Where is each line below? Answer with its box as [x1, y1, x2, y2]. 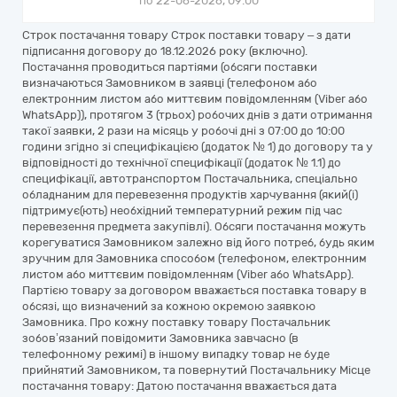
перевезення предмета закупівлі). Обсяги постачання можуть [22, 220, 366, 233]
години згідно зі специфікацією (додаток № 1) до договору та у [22, 140, 373, 153]
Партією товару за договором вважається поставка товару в [22, 284, 367, 297]
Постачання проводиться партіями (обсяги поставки [22, 60, 317, 74]
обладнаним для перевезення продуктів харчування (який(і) [22, 188, 358, 201]
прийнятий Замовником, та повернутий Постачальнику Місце [22, 363, 370, 377]
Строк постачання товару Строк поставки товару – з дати [22, 28, 351, 42]
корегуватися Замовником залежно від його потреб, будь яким [22, 236, 375, 249]
